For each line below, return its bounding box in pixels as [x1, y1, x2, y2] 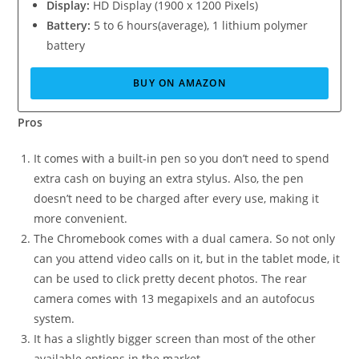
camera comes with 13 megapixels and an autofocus [34, 291, 316, 307]
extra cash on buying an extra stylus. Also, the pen [34, 171, 305, 187]
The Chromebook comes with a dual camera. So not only [34, 231, 336, 247]
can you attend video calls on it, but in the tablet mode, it [34, 251, 341, 267]
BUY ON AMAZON [133, 76, 226, 91]
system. [34, 311, 75, 327]
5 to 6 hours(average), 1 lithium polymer [91, 18, 309, 34]
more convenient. [34, 211, 128, 227]
